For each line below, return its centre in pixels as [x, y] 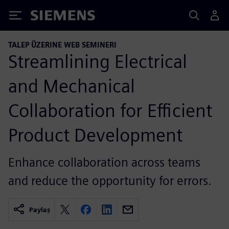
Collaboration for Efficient [110, 110]
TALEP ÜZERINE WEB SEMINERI [62, 45]
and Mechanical [72, 86]
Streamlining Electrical [98, 61]
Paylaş [40, 210]
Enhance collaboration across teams [104, 162]
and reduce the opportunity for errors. [110, 180]
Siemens [48, 17]
